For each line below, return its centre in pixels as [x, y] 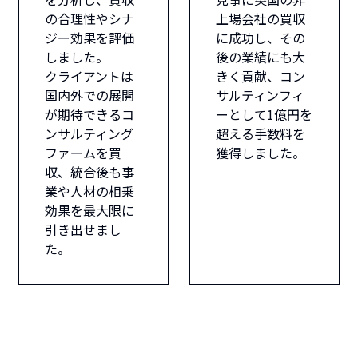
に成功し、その [261, 38]
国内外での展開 [90, 95]
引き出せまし [84, 229]
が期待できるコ [90, 114]
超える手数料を [261, 133]
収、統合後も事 [90, 172]
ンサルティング [89, 133]
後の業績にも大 [261, 57]
